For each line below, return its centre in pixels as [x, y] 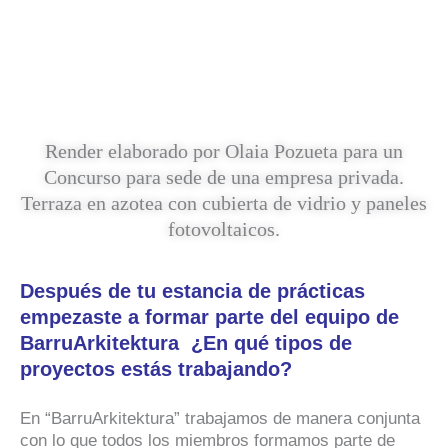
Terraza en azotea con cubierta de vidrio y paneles [224, 203]
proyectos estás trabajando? [156, 369]
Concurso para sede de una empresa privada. [224, 177]
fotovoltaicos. [224, 229]
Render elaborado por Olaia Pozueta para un [224, 151]
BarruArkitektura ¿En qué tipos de [186, 343]
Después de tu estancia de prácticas [192, 291]
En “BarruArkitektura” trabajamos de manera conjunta [220, 419]
